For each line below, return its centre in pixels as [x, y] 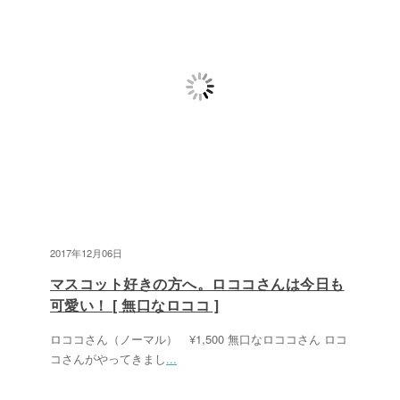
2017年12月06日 [86, 253]
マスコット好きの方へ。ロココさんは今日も [197, 283]
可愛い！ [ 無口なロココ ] [135, 305]
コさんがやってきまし [108, 358]
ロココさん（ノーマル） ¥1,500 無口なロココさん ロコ [199, 339]
